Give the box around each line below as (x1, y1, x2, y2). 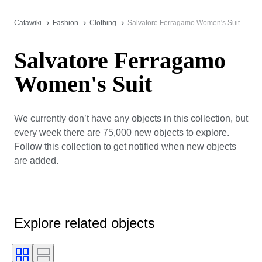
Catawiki (14, 19, 42, 27)
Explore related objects (14, 215, 155, 231)
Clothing (89, 19, 116, 27)
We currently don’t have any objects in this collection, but (14, 113, 248, 123)
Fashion (53, 19, 78, 27)
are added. (14, 155, 58, 166)
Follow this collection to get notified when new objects (14, 141, 236, 151)
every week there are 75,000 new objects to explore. (14, 127, 229, 137)
